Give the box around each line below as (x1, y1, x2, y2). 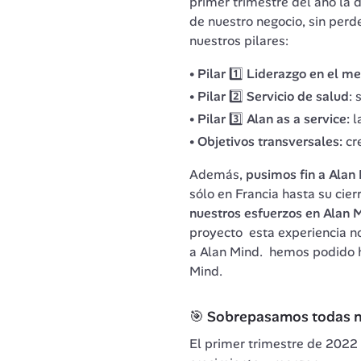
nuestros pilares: (189, 31, 292, 49)
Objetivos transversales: (197, 132, 346, 150)
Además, (189, 165, 246, 183)
